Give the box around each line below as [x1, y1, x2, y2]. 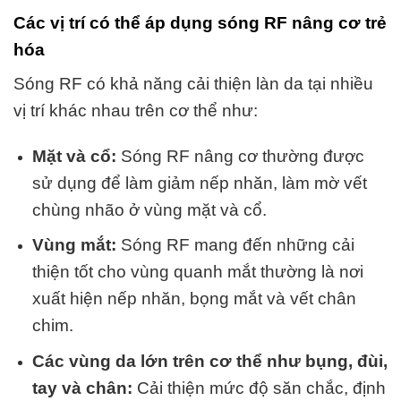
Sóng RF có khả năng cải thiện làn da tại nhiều [13, 73, 373, 93]
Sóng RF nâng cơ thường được [115, 146, 364, 166]
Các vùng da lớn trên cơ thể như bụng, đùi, [31, 351, 388, 371]
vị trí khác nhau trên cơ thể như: [13, 100, 258, 120]
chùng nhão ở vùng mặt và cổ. [31, 200, 271, 219]
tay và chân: [31, 378, 132, 397]
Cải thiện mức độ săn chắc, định [132, 378, 386, 397]
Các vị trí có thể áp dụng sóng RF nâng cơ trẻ [13, 13, 387, 32]
